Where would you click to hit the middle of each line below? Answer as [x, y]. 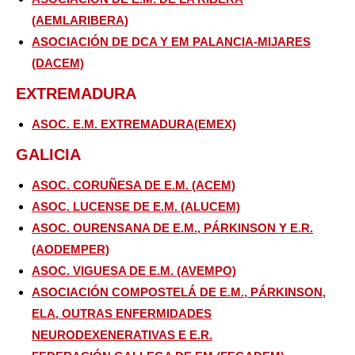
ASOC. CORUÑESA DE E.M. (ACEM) [134, 185]
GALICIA [48, 155]
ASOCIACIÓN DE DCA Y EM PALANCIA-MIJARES [171, 42]
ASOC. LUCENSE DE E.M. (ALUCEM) [136, 207]
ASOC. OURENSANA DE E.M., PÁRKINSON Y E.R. [172, 228]
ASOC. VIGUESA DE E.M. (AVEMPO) [134, 271]
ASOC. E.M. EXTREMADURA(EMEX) [134, 124]
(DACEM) [58, 63]
